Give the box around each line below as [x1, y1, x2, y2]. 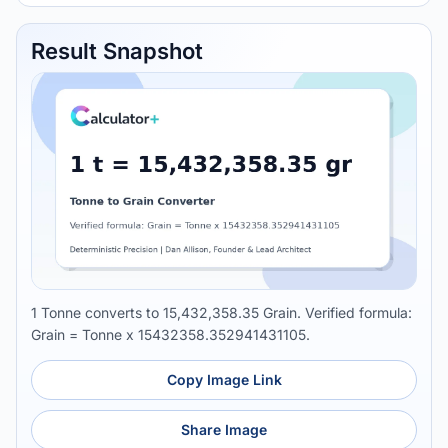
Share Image [181, 421, 267, 438]
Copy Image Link [166, 371, 282, 388]
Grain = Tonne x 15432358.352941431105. [31, 326, 310, 343]
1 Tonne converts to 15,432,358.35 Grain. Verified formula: [31, 304, 412, 321]
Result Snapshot [31, 38, 203, 64]
